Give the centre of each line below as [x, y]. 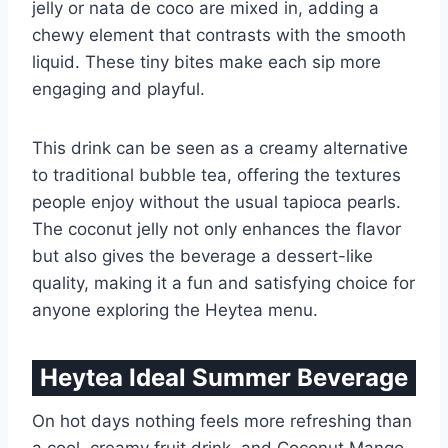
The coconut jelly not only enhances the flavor [216, 229]
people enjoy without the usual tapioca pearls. [216, 202]
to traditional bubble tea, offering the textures [216, 175]
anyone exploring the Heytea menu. [175, 310]
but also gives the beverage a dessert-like [202, 256]
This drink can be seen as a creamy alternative [220, 148]
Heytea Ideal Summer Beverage [224, 378]
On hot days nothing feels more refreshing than [222, 421]
